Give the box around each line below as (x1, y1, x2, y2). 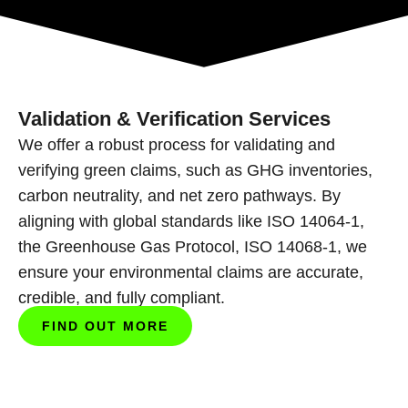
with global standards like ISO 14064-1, (79, 212, 364, 231)
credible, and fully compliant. (18, 289, 225, 308)
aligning (18, 212, 79, 231)
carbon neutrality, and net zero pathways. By (18, 187, 341, 206)
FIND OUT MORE (42, 318, 168, 333)
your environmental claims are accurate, (68, 263, 363, 282)
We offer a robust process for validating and (18, 136, 335, 155)
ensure (18, 263, 68, 282)
